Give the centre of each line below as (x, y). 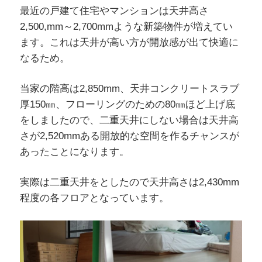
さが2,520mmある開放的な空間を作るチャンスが (129, 136)
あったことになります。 (74, 151)
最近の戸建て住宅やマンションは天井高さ (114, 11)
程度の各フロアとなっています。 (94, 198)
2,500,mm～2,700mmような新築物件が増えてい (126, 26)
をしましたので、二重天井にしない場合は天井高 (129, 120)
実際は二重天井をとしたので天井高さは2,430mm (129, 182)
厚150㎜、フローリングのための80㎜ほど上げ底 (127, 104)
